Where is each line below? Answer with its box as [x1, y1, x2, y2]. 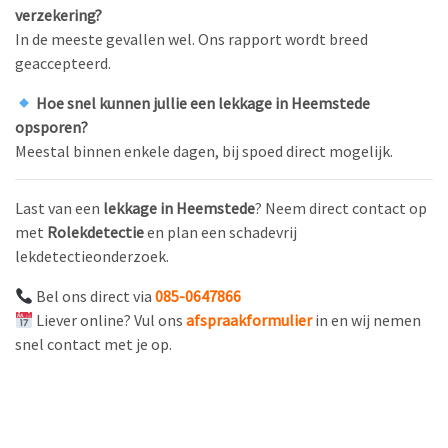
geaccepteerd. [15, 53, 111, 73]
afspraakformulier [186, 310, 313, 330]
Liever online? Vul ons [33, 310, 187, 330]
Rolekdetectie [47, 222, 144, 242]
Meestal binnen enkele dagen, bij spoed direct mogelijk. [15, 141, 393, 161]
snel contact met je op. [15, 334, 172, 354]
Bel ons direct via [33, 286, 156, 306]
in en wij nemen [312, 310, 422, 330]
